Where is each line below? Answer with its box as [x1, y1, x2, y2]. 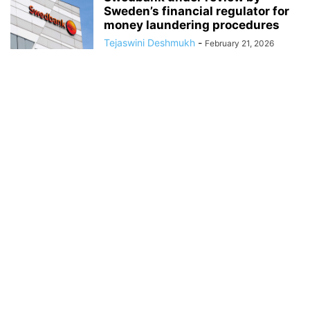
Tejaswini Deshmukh [104, 37, 195, 48]
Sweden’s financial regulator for [104, 4, 289, 18]
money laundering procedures [104, 18, 280, 32]
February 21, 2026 [205, 38, 274, 48]
